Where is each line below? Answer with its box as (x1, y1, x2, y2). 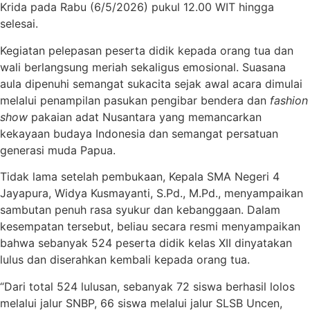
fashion (270, 93, 308, 107)
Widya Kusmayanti (55, 186, 150, 201)
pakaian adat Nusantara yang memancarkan (28, 109, 262, 124)
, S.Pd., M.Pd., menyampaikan (150, 186, 303, 201)
